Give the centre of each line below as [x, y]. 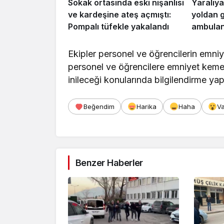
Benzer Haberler [109, 162]
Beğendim [99, 106]
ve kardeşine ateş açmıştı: [119, 14]
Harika [146, 106]
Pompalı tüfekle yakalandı [118, 26]
